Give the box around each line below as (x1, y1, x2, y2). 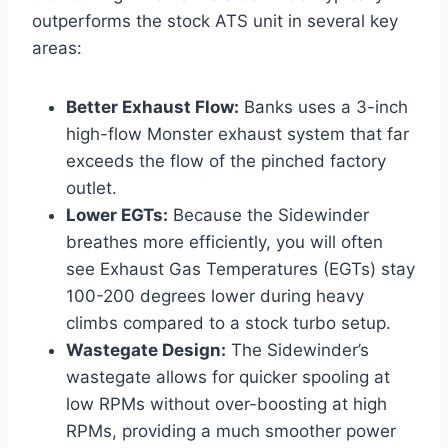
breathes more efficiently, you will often (66, 232, 383, 253)
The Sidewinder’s (226, 340, 369, 361)
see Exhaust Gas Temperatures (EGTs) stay (66, 259, 415, 280)
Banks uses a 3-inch (239, 97, 408, 118)
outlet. (66, 178, 117, 199)
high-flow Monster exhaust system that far (66, 124, 409, 145)
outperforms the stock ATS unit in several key (32, 11, 398, 32)
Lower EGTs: (66, 205, 168, 226)
